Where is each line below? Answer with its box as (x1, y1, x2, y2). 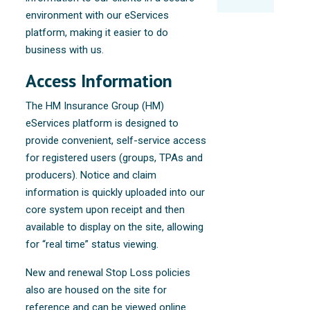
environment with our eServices (26, 8, 170, 21)
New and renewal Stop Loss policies (26, 266, 191, 279)
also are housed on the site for (26, 283, 167, 296)
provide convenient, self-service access (26, 134, 207, 147)
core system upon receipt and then (26, 203, 185, 216)
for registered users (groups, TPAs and (26, 151, 203, 164)
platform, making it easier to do (26, 26, 169, 39)
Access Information (26, 69, 173, 92)
